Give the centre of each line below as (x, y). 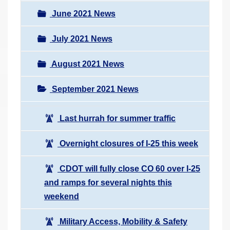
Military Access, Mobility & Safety (122, 221)
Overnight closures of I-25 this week (128, 143)
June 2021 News (83, 13)
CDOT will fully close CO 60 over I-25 (129, 168)
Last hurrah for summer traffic (117, 118)
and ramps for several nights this (108, 182)
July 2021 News (81, 39)
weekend (62, 196)
